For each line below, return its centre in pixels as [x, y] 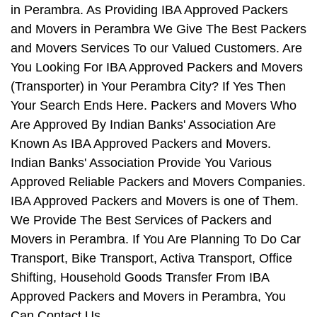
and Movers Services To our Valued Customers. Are [156, 48]
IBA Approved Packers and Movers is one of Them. [155, 201]
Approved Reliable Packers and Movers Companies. [158, 182]
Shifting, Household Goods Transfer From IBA [140, 278]
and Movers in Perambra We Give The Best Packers [158, 29]
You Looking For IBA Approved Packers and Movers [157, 68]
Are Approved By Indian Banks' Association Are [143, 125]
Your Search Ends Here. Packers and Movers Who [154, 106]
